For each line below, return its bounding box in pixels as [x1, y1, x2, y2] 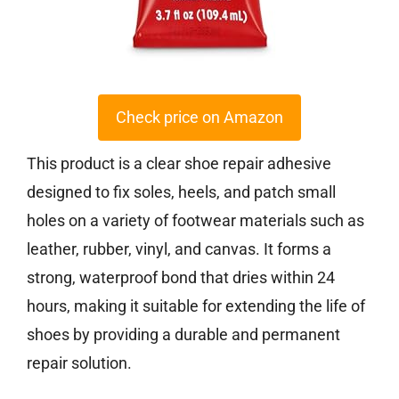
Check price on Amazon [116, 108, 283, 127]
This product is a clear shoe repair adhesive [27, 154, 331, 174]
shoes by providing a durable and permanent [27, 325, 340, 345]
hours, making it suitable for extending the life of [27, 297, 365, 316]
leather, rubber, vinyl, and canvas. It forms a [27, 240, 331, 259]
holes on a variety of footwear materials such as [27, 211, 364, 231]
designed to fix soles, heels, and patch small [27, 183, 336, 202]
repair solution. [27, 354, 132, 373]
